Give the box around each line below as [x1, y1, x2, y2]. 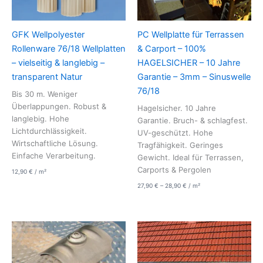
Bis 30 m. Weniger [12, 89, 77, 99]
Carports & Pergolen [137, 164, 211, 174]
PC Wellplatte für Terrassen [137, 29, 244, 40]
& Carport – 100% [137, 43, 206, 54]
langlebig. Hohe [12, 113, 69, 123]
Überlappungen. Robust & [12, 101, 106, 111]
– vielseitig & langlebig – [12, 57, 104, 68]
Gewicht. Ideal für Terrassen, [137, 152, 244, 162]
